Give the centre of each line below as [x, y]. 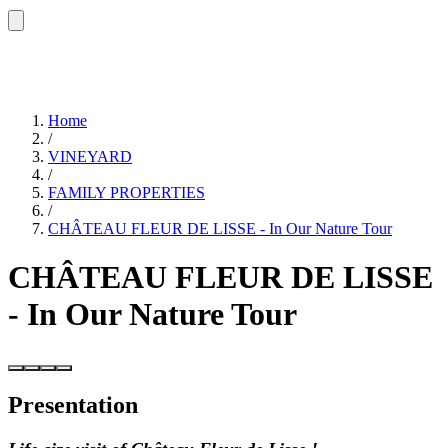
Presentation [73, 405]
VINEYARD [90, 156]
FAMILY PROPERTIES [126, 192]
